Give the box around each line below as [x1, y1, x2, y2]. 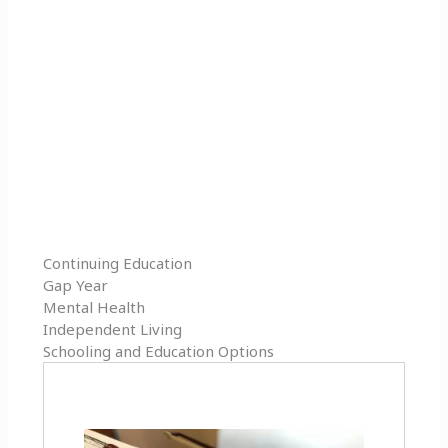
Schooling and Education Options [43, 341, 275, 362]
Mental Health [43, 297, 146, 318]
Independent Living [43, 319, 183, 340]
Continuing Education [43, 253, 193, 274]
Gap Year [43, 275, 109, 296]
